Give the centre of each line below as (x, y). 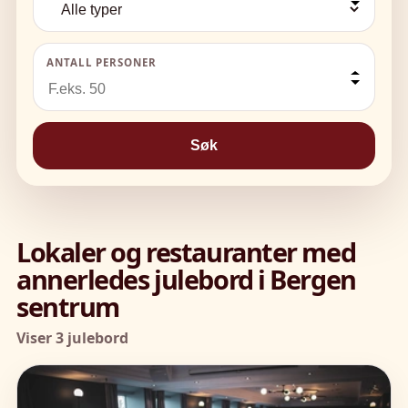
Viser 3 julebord (72, 338)
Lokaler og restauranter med (186, 252)
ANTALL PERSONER (102, 63)
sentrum (68, 307)
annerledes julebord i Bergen (186, 280)
